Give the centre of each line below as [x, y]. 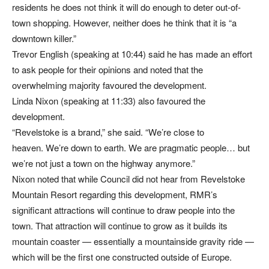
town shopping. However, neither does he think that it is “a [124, 23]
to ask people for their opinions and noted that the [107, 70]
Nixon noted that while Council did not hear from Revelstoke [128, 179]
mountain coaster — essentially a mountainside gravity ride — [133, 241]
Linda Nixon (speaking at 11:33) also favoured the [109, 101]
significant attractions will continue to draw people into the [123, 210]
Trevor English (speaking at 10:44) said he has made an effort [132, 54]
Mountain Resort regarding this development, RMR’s [115, 195]
